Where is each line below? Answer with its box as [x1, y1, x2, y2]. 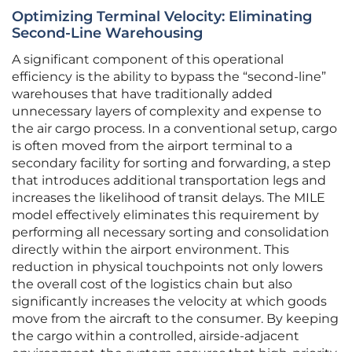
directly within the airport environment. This [12, 242, 289, 258]
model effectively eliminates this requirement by [12, 207, 319, 223]
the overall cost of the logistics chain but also [12, 277, 292, 292]
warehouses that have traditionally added [12, 86, 273, 102]
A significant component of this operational [12, 52, 284, 68]
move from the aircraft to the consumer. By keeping [12, 311, 339, 327]
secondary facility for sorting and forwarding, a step [12, 156, 331, 171]
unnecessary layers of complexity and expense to [12, 104, 321, 119]
